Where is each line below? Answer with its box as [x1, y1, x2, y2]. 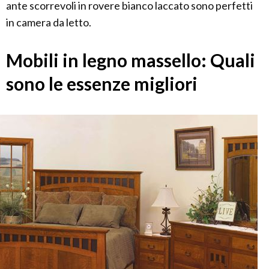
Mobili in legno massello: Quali [6, 49, 255, 71]
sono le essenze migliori [6, 73, 198, 95]
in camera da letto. [6, 16, 91, 29]
